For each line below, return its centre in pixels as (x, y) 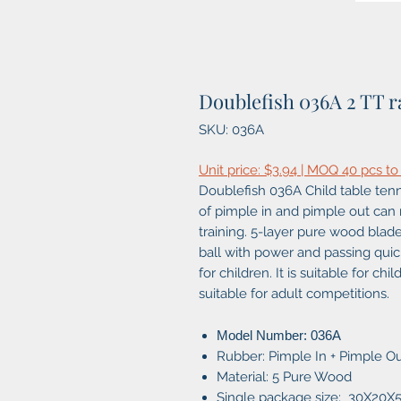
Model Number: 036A (279, 336)
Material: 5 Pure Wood (284, 377)
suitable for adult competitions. (294, 294)
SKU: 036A (231, 130)
